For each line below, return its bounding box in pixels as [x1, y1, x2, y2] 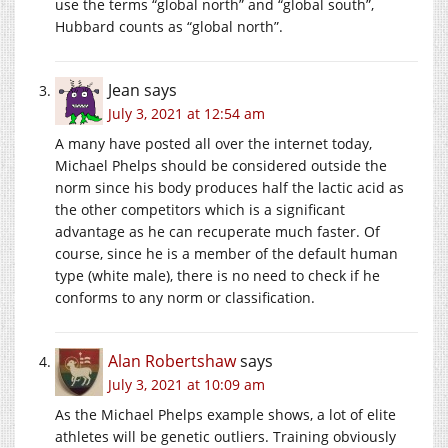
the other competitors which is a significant [55, 199, 345, 219]
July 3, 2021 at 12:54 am [108, 103, 265, 123]
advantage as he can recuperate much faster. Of [55, 221, 380, 241]
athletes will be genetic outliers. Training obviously [55, 426, 396, 446]
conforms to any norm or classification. [55, 287, 315, 307]
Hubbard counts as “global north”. [55, 16, 283, 36]
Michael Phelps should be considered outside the [55, 155, 387, 175]
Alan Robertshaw [108, 349, 236, 372]
